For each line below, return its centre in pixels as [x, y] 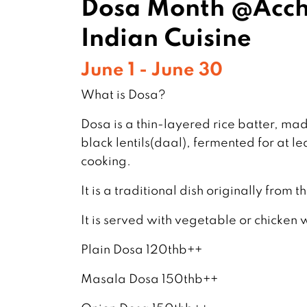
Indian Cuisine [166, 36]
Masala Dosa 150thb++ [149, 279]
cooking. [106, 161]
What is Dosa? [123, 95]
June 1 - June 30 [152, 69]
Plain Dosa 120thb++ [142, 249]
